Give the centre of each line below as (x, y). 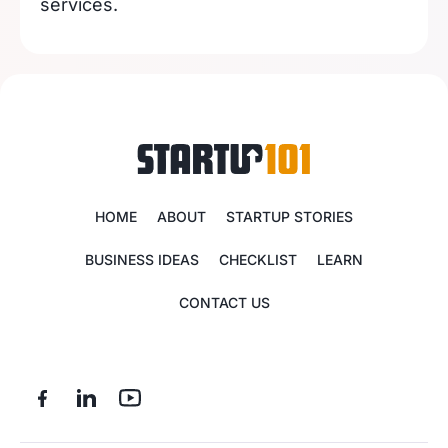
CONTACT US (224, 302)
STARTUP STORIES (289, 216)
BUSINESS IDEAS (142, 259)
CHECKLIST (258, 259)
